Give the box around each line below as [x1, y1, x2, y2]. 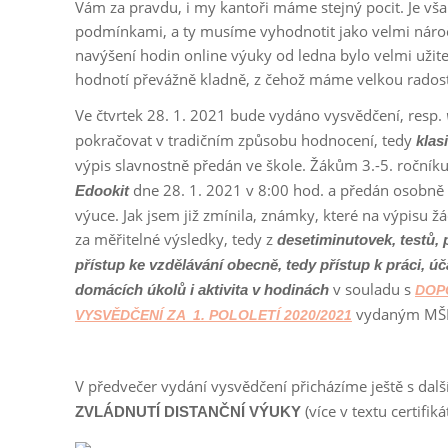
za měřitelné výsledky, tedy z [75, 229, 277, 249]
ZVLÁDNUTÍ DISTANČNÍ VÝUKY [75, 403, 305, 420]
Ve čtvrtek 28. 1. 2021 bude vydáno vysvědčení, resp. [75, 105, 446, 125]
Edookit [75, 182, 129, 199]
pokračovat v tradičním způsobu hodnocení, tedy [75, 130, 416, 150]
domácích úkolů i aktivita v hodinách [75, 281, 329, 298]
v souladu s [329, 279, 415, 299]
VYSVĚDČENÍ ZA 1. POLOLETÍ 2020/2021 [75, 307, 352, 323]
